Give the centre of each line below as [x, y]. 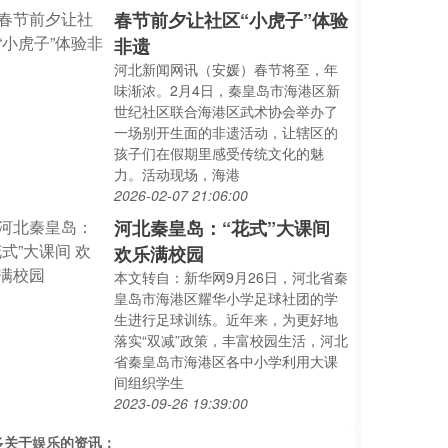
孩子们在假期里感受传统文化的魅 [219, 153]
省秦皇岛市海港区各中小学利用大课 [226, 361]
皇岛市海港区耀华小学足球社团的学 [226, 298]
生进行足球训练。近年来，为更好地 [226, 319]
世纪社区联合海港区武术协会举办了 [226, 111]
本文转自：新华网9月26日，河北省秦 [231, 277]
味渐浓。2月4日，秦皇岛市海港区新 [227, 90]
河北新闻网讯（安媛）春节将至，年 [226, 69]
